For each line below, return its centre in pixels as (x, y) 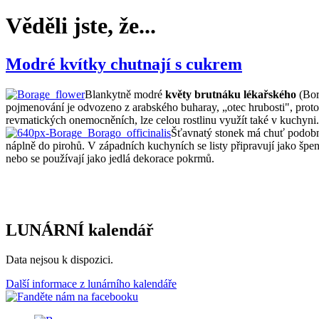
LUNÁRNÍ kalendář (80, 230)
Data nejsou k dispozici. (59, 260)
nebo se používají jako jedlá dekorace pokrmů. (110, 158)
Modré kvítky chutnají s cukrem (124, 64)
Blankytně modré (125, 94)
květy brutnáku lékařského (231, 94)
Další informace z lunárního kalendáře (91, 284)
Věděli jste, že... (81, 26)
